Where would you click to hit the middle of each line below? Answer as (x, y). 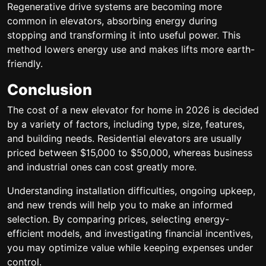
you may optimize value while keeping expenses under (130, 248)
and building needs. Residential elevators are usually (124, 138)
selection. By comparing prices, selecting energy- (118, 219)
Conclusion (50, 89)
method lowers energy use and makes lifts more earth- (131, 49)
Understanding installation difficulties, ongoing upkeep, (131, 191)
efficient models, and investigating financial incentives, (130, 233)
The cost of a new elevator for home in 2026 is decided (133, 110)
